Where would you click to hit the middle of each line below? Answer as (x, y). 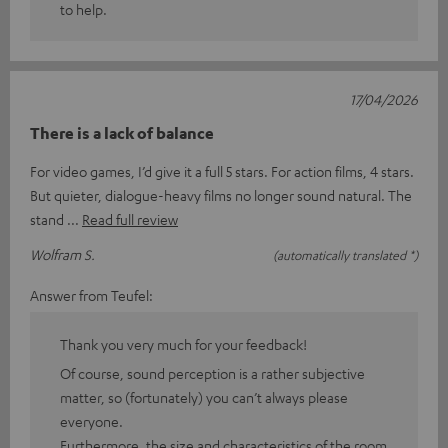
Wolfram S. (62, 254)
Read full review (130, 219)
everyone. (91, 421)
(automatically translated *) (345, 255)
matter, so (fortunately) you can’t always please (204, 397)
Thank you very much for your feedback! (183, 344)
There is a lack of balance (122, 133)
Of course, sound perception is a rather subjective (212, 373)
